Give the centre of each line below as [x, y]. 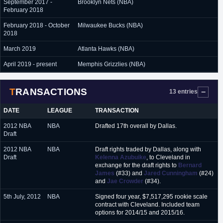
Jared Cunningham [171, 173]
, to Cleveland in [168, 157]
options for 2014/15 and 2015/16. [140, 213]
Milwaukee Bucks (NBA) [110, 25]
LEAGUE [60, 111]
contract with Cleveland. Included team [147, 205]
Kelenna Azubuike [121, 157]
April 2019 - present [30, 64]
